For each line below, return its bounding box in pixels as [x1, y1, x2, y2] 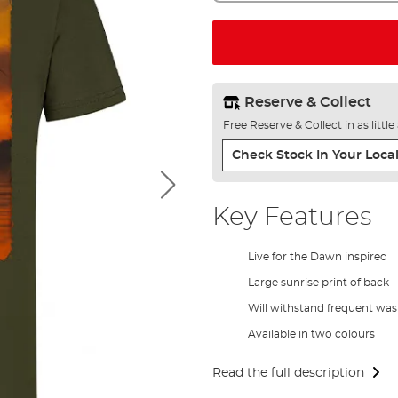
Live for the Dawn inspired [247, 251, 387, 262]
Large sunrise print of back [247, 276, 389, 288]
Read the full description [211, 366, 364, 379]
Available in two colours [247, 328, 375, 339]
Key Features [211, 204, 371, 230]
